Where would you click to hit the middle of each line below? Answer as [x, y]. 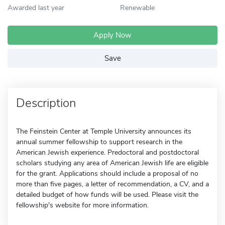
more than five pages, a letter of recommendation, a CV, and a [113, 184]
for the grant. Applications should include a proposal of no [107, 174]
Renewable [137, 8]
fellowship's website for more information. [82, 205]
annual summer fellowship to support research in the [99, 142]
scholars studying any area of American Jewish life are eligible [112, 163]
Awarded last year [36, 8]
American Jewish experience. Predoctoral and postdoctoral [107, 152]
